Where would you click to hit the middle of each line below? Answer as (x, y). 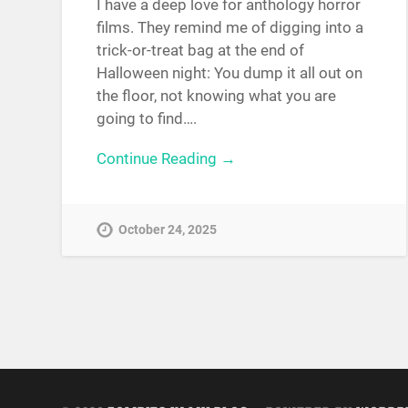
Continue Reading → (167, 158)
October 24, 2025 (168, 230)
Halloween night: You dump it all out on (230, 72)
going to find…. (147, 118)
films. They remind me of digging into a (230, 27)
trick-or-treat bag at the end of (201, 50)
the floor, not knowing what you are (217, 95)
